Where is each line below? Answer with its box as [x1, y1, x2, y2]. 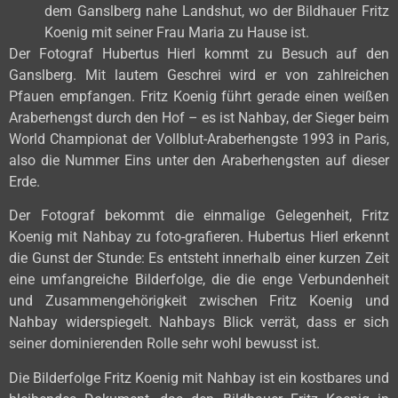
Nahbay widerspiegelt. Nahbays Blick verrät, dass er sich [9, 314, 389, 331]
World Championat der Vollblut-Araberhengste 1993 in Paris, [9, 130, 389, 147]
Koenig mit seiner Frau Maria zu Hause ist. [44, 23, 309, 41]
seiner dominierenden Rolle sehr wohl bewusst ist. [9, 335, 320, 353]
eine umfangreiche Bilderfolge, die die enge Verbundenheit [9, 271, 389, 289]
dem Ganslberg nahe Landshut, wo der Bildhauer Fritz [44, 2, 389, 20]
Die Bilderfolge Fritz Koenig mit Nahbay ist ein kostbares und [9, 369, 389, 386]
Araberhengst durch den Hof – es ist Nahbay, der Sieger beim [9, 108, 389, 126]
